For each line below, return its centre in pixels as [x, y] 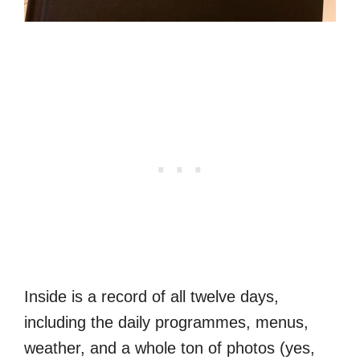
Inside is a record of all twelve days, [151, 297]
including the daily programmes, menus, [166, 323]
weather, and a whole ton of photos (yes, [170, 348]
